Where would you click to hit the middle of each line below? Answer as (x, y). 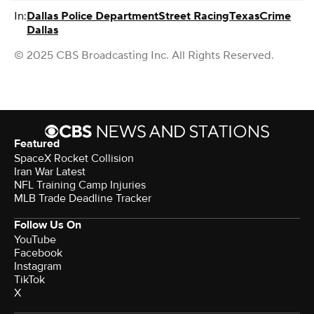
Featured (37, 143)
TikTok (29, 279)
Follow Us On (48, 225)
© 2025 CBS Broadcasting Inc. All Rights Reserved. (144, 55)
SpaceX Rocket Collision (74, 158)
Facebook (38, 253)
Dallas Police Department (93, 16)
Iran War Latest (50, 171)
